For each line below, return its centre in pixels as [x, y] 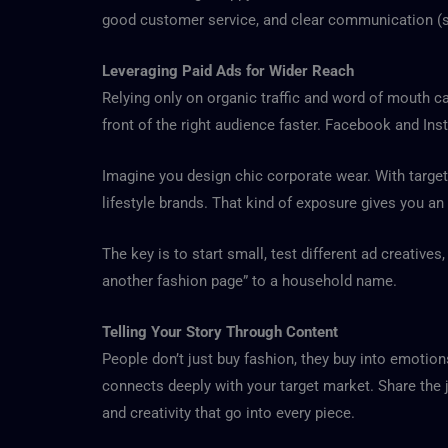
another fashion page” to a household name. [249, 280]
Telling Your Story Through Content [220, 331]
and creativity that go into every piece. [228, 412]
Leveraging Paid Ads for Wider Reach [228, 70]
